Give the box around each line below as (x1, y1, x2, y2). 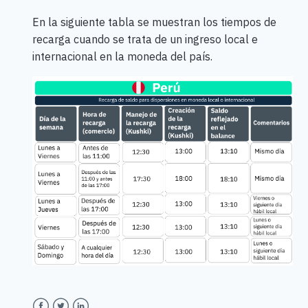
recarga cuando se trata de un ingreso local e (32, 32, 258, 46)
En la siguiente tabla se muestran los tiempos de (32, 14, 276, 29)
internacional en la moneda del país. (32, 49, 212, 63)
